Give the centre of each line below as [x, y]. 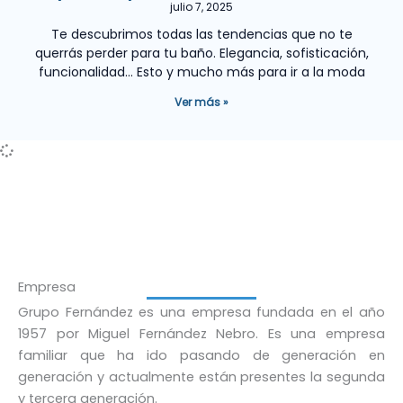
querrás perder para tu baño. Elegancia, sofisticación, [201, 53]
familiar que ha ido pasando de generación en [201, 355]
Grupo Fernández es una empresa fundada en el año [201, 312]
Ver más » [201, 102]
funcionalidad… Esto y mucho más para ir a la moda [201, 72]
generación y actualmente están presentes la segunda [201, 376]
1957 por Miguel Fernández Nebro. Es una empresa [201, 333]
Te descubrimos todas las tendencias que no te [201, 34]
